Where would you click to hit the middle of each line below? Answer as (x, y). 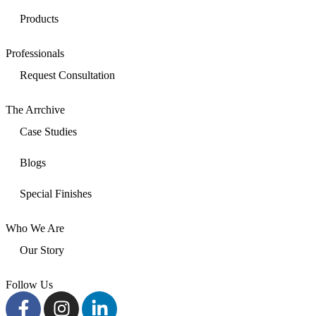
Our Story (42, 250)
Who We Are (35, 228)
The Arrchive (35, 109)
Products (39, 18)
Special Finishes (56, 193)
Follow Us (29, 284)
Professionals (35, 53)
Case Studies (48, 131)
